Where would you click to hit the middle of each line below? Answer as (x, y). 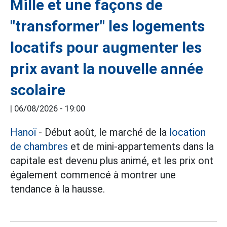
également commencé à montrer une (93, 175)
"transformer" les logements (107, 26)
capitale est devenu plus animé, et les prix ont (112, 160)
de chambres (39, 146)
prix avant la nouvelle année (107, 68)
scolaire (38, 90)
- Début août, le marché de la (103, 132)
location (187, 132)
